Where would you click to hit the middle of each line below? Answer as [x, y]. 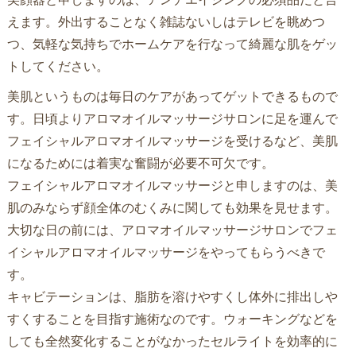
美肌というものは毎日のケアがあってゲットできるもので [172, 96]
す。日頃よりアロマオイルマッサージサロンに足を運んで [172, 118]
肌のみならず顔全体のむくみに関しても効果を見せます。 [172, 207]
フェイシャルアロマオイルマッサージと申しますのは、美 [172, 185]
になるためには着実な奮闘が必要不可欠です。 [140, 163]
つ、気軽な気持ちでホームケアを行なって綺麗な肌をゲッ [172, 44]
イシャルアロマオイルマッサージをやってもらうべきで [166, 252]
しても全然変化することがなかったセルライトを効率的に [172, 341]
